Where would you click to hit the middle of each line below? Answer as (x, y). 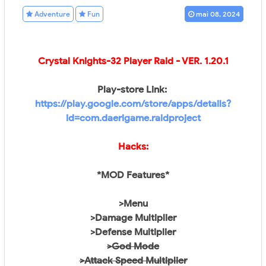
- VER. (189, 61)
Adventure (51, 14)
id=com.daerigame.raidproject (133, 118)
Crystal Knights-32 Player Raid (105, 61)
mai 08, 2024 (218, 14)
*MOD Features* (133, 175)
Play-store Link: (133, 90)
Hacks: (133, 147)
